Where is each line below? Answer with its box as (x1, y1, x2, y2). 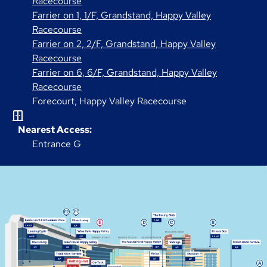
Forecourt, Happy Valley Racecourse (32, 95, 187, 108)
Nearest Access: (18, 123, 92, 136)
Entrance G (32, 138, 81, 151)
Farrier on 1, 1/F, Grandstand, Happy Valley (32, 9, 211, 22)
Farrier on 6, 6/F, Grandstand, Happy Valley (32, 66, 217, 79)
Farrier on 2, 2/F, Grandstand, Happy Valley (32, 38, 216, 51)
